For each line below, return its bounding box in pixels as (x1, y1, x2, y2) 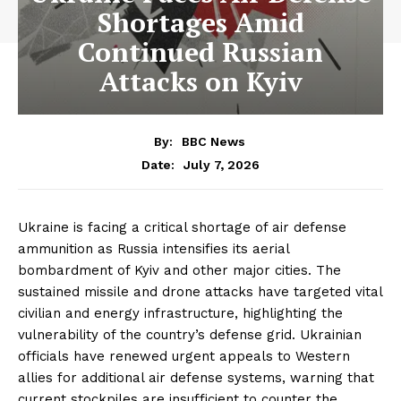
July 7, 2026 (183, 157, 260, 172)
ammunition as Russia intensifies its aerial (18, 240, 289, 257)
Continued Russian (78, 34, 323, 70)
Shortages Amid (97, 4, 304, 40)
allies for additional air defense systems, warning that (18, 369, 374, 386)
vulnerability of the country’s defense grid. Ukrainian (18, 326, 362, 343)
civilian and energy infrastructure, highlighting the (18, 304, 343, 321)
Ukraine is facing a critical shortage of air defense (18, 218, 346, 235)
